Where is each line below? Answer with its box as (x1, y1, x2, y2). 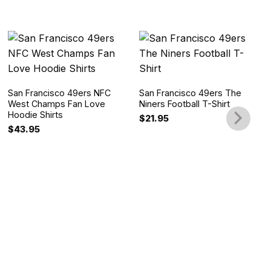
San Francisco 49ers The (139, 87, 242, 98)
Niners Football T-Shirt (139, 98, 230, 109)
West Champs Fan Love (8, 98, 106, 109)
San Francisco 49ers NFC (8, 87, 111, 98)
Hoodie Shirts (8, 109, 64, 120)
